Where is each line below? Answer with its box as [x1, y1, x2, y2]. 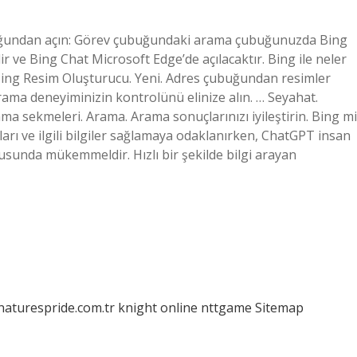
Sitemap [255, 299, 304, 316]
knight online [118, 299, 198, 316]
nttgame [201, 299, 252, 316]
